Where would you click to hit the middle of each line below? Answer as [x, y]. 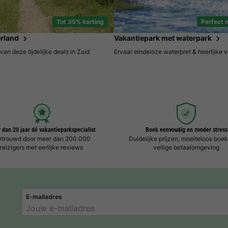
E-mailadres [44, 197]
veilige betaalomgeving [187, 147]
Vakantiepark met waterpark [163, 38]
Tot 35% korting [80, 21]
